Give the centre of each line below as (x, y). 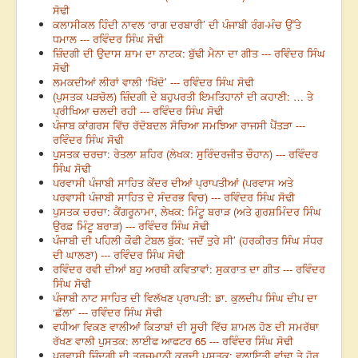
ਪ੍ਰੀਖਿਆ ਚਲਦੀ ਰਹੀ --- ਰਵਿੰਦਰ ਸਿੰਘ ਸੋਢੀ (138, 111)
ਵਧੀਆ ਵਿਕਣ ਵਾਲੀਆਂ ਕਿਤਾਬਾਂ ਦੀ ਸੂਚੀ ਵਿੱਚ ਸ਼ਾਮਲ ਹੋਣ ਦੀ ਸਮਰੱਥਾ (186, 327)
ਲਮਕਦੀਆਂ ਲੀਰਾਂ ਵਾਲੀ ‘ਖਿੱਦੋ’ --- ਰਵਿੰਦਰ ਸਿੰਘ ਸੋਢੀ (153, 82)
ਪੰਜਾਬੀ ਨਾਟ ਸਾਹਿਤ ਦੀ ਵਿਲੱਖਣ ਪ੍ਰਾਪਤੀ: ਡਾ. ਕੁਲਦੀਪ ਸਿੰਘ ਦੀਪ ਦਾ (185, 298)
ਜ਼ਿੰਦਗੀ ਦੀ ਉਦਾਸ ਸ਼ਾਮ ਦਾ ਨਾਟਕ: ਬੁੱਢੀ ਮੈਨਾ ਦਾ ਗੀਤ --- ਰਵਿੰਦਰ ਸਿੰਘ (189, 54)
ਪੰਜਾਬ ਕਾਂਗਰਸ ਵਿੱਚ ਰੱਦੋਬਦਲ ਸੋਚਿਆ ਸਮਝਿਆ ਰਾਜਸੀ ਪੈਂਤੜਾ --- (179, 125)
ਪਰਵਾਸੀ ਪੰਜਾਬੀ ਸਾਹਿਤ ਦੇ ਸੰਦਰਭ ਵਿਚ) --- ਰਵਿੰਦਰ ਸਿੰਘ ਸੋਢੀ (174, 197)
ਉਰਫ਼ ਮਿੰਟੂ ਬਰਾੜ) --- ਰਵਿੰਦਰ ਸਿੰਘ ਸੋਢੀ (131, 226)
